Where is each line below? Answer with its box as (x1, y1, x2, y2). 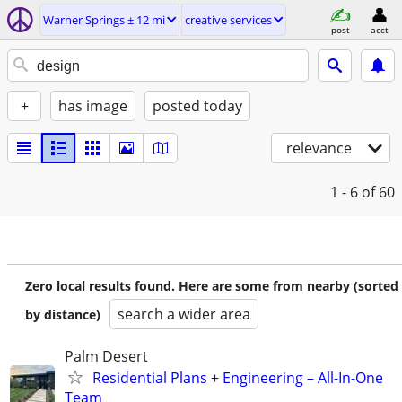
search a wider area (118, 304, 250, 324)
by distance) (25, 306, 100, 323)
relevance (286, 138, 352, 158)
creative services (185, 12, 272, 28)
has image (58, 96, 127, 116)
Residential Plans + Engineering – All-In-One (92, 368, 383, 388)
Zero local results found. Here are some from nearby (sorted (25, 277, 398, 294)
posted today (153, 96, 242, 116)
